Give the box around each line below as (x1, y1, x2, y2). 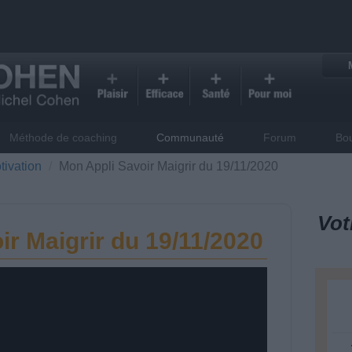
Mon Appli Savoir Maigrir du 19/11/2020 (58, 159, 278, 173)
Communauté (156, 130, 225, 144)
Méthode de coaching (9, 130, 118, 144)
